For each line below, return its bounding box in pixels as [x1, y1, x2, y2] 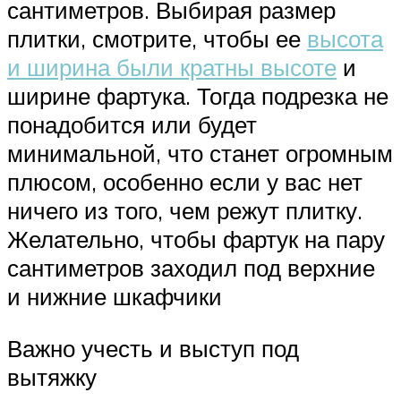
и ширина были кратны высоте [7, 53, 337, 82]
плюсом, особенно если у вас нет [7, 167, 363, 197]
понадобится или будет [7, 110, 257, 140]
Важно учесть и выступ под [7, 334, 299, 363]
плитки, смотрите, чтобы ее [7, 24, 307, 54]
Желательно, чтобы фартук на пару [7, 225, 385, 254]
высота [307, 24, 383, 54]
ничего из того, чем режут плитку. [7, 196, 363, 226]
